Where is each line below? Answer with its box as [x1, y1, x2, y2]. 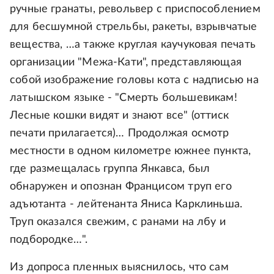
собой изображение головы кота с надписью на [10, 75, 259, 86]
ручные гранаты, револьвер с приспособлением [10, 4, 261, 15]
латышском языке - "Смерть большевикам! [10, 92, 237, 104]
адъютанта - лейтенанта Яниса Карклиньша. [10, 199, 243, 210]
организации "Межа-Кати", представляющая [10, 57, 242, 68]
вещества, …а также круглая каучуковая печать [10, 39, 256, 51]
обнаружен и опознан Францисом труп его [10, 181, 232, 193]
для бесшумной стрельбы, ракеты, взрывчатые [10, 21, 257, 33]
